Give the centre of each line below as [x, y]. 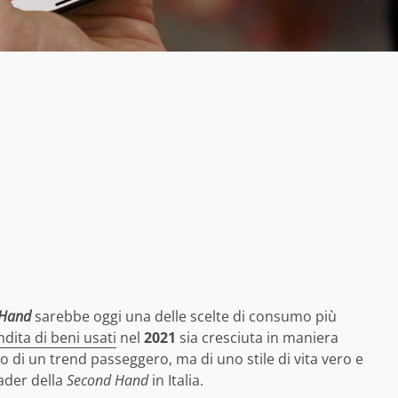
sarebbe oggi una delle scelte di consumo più [186, 316]
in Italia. [176, 380]
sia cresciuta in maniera [257, 337]
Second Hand [106, 380]
